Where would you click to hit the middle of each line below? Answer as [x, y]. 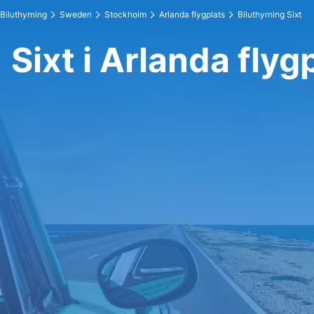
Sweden [76, 14]
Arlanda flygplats [192, 14]
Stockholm [125, 14]
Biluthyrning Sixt [269, 14]
